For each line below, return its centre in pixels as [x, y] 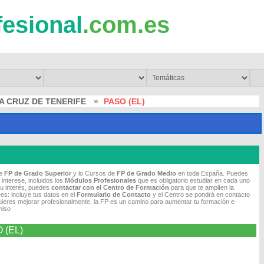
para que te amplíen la [202, 187]
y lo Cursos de [94, 173]
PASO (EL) [124, 101]
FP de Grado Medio [146, 173]
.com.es [126, 25]
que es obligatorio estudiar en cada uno [193, 180]
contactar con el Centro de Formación [110, 187]
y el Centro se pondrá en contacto [200, 194]
